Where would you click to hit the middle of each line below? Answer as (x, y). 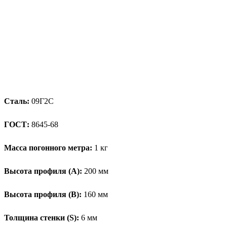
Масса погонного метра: (48, 147)
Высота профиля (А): (43, 171)
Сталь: (17, 101)
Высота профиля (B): (43, 194)
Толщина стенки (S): (42, 217)
